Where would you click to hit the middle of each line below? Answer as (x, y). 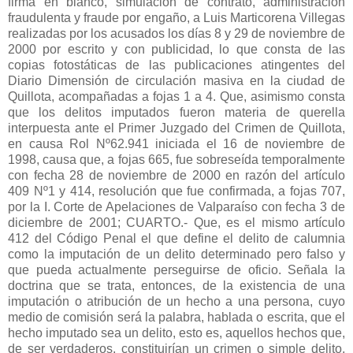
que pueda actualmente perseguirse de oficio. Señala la (176, 269)
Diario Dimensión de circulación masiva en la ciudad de (176, 80)
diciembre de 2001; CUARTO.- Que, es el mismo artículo (176, 222)
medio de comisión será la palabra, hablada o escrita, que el (176, 317)
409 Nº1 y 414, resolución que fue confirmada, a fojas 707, (176, 191)
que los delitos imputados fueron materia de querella (176, 112)
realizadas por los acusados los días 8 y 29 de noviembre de (176, 33)
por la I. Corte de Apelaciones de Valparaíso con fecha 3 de (176, 206)
